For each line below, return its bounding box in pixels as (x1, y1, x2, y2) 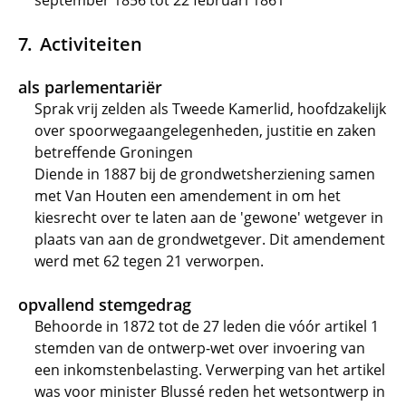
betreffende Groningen (34, 142, 193, 162)
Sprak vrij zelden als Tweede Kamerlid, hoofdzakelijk (34, 99, 386, 119)
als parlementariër (18, 76, 162, 98)
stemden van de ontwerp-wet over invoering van (34, 338, 365, 358)
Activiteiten (39, 31, 142, 56)
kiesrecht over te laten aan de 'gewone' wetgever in (34, 208, 383, 227)
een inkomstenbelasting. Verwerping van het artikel (34, 360, 385, 380)
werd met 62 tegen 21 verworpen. (34, 251, 264, 271)
